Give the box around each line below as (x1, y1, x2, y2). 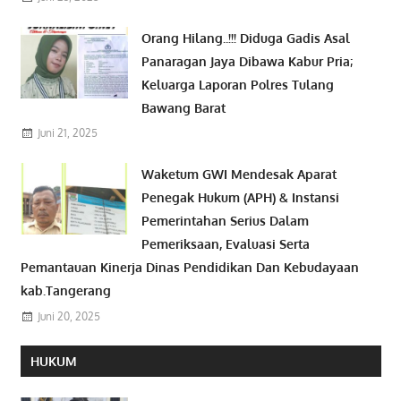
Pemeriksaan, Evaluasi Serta (141, 235, 311, 252)
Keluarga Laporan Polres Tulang (141, 76, 335, 92)
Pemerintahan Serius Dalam (141, 212, 310, 228)
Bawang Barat (141, 99, 226, 115)
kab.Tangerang (20, 282, 111, 298)
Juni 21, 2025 (37, 126, 98, 141)
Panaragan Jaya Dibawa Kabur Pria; (141, 53, 354, 69)
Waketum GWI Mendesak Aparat (141, 166, 337, 182)
